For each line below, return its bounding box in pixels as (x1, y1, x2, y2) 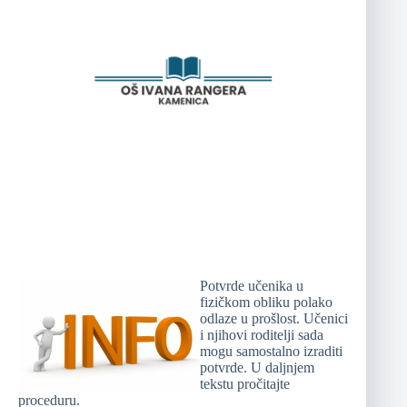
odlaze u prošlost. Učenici (200, 311, 348, 327)
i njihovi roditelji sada (200, 327, 323, 343)
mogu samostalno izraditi (200, 343, 342, 360)
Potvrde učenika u (200, 278, 303, 294)
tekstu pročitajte (200, 376, 290, 392)
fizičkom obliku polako (200, 294, 333, 311)
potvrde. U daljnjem (200, 360, 314, 376)
